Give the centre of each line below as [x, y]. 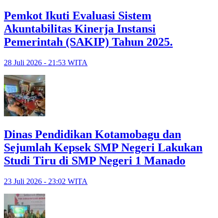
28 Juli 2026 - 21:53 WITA [46, 63]
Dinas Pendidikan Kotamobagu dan [92, 135]
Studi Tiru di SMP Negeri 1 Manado [95, 161]
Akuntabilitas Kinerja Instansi [80, 29]
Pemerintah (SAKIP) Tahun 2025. [88, 42]
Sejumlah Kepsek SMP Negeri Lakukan [103, 148]
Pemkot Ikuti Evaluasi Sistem [78, 16]
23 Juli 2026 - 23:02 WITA [46, 182]
